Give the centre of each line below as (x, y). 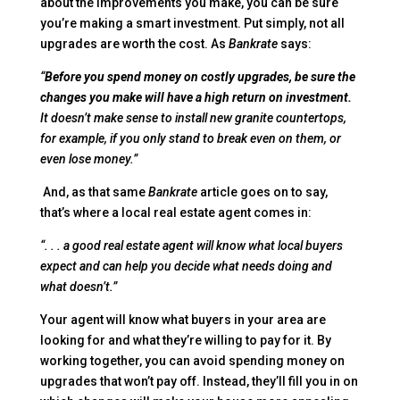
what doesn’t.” (78, 286)
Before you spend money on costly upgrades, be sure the (200, 76)
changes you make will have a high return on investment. (196, 97)
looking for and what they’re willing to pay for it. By (185, 340)
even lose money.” (88, 158)
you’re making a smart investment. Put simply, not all (192, 23)
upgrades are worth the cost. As (134, 43)
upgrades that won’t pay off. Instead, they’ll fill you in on (199, 381)
